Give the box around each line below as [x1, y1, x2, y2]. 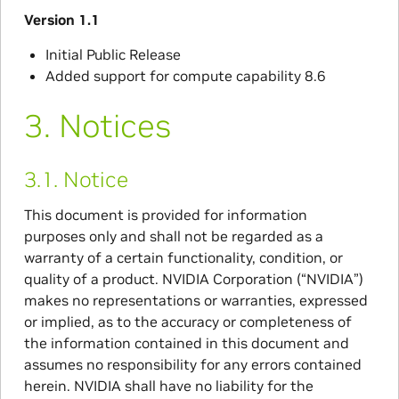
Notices [58, 106, 171, 147]
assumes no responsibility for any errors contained [23, 355, 362, 374]
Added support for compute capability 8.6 [45, 67, 326, 85]
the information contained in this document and [23, 334, 349, 353]
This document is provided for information [23, 206, 307, 224]
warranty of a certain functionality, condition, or [23, 248, 343, 267]
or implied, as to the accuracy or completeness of [23, 313, 352, 331]
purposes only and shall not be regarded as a [23, 227, 323, 246]
